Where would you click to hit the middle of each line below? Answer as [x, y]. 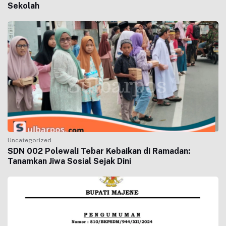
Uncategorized [30, 140]
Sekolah [23, 6]
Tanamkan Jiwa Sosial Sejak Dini [69, 161]
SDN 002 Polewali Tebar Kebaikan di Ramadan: [99, 151]
